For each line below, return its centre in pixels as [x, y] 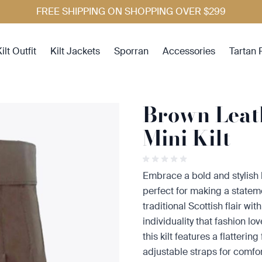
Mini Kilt [187, 138]
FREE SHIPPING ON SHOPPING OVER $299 [131, 11]
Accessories [189, 51]
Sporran [131, 51]
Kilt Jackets [75, 51]
